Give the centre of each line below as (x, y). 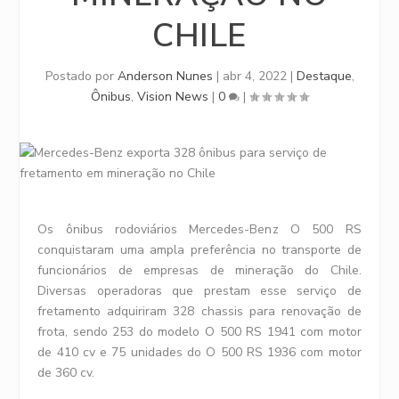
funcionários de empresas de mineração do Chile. (199, 270)
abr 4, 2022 (254, 76)
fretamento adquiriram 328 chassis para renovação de (199, 311)
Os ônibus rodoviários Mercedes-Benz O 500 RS (199, 229)
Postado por (81, 76)
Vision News (173, 97)
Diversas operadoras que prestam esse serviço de (199, 291)
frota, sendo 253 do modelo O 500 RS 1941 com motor (199, 332)
